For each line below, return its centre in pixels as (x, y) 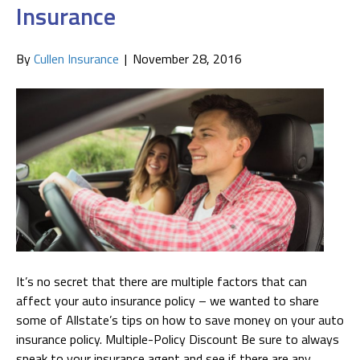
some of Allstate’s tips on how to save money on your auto (180, 319)
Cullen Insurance (76, 58)
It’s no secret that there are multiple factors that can (162, 281)
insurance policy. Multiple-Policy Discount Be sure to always (178, 339)
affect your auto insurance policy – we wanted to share (168, 300)
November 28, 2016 (187, 58)
